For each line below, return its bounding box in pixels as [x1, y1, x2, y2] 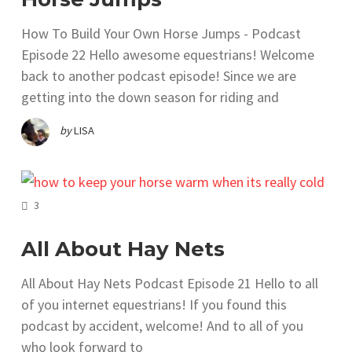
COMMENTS [38, 196, 93, 211]
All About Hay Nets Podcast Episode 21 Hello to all [21, 273, 318, 292]
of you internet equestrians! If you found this [21, 295, 287, 313]
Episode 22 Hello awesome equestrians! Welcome [21, 46, 314, 64]
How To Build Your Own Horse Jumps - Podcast [21, 24, 301, 43]
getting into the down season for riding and [21, 88, 279, 107]
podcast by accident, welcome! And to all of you [21, 316, 303, 335]
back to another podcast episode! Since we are [21, 67, 296, 86]
